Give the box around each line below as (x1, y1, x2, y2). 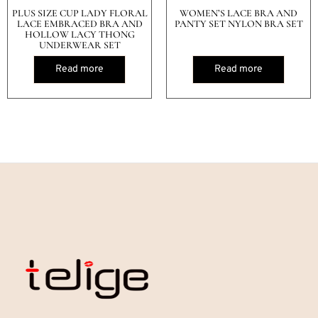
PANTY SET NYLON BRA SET (174, 17, 303, 30)
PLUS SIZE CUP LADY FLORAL (11, 6, 148, 19)
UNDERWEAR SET (38, 38, 121, 51)
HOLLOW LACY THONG (24, 28, 135, 40)
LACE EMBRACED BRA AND (16, 17, 143, 30)
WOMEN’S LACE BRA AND (180, 6, 297, 19)
